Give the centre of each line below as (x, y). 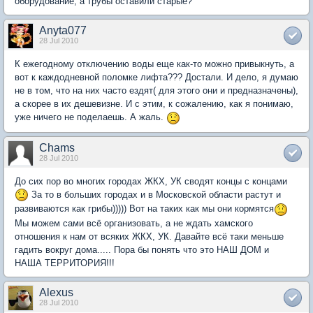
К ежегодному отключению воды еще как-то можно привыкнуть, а (154, 64)
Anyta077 (63, 30)
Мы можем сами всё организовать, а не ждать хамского (134, 223)
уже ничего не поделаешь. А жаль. (90, 117)
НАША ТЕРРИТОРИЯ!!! (65, 263)
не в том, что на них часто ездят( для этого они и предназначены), (156, 90)
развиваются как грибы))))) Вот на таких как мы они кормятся (144, 209)
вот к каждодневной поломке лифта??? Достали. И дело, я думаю (156, 77)
